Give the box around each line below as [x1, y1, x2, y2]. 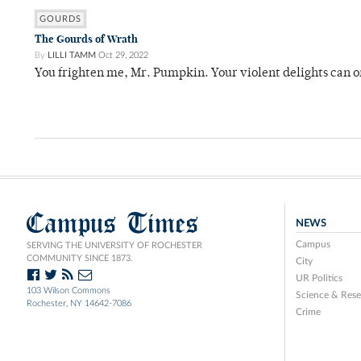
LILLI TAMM [48, 51, 96, 60]
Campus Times [27, 205, 199, 241]
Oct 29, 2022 [98, 51, 148, 60]
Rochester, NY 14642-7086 [27, 299, 131, 308]
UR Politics [295, 273, 342, 283]
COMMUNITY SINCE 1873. [27, 254, 133, 263]
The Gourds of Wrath [35, 32, 138, 46]
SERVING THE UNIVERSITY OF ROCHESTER [27, 241, 202, 250]
